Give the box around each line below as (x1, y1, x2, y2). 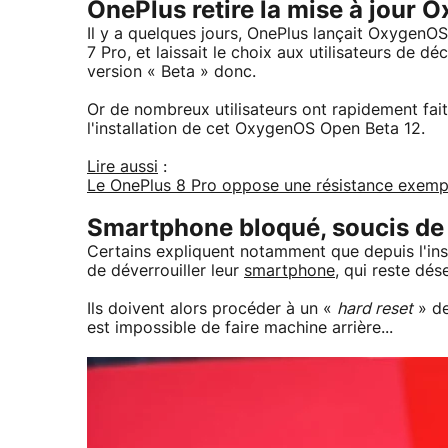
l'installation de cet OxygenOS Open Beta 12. (87, 120, 425, 137)
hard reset (337, 300, 413, 317)
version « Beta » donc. (87, 63, 256, 80)
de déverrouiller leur (87, 262, 244, 279)
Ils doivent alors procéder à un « (87, 300, 337, 317)
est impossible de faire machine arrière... (87, 319, 393, 336)
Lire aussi (87, 158, 158, 175)
